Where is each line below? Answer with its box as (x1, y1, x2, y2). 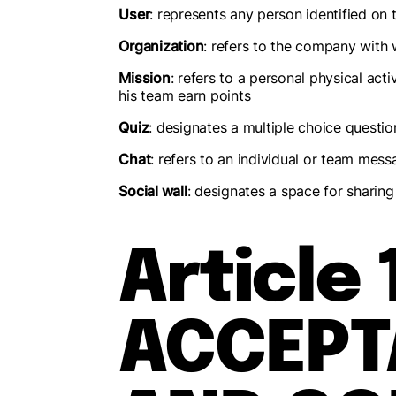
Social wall (118, 182, 187, 200)
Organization (118, 37, 204, 55)
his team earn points (118, 87, 251, 104)
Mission (118, 69, 171, 87)
